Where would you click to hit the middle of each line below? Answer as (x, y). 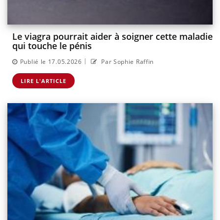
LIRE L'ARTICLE (43, 81)
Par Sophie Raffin (127, 61)
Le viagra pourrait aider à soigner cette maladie (112, 37)
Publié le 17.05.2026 (51, 61)
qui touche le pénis (52, 46)
